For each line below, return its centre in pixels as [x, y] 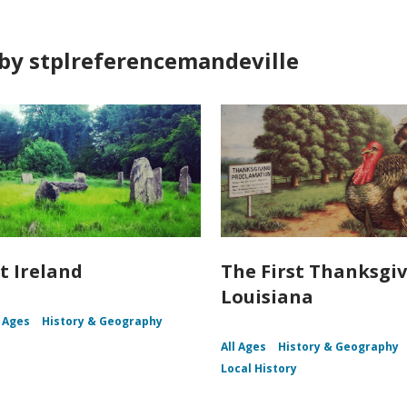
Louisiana [268, 297]
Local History [259, 369]
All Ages [244, 347]
